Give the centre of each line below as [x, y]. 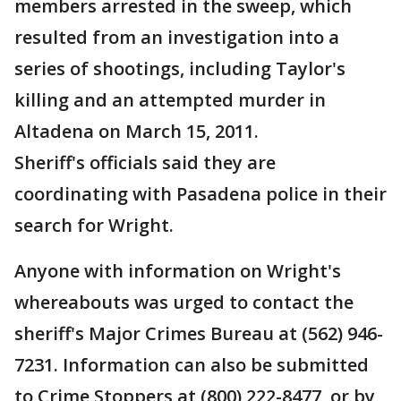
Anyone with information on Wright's [178, 271]
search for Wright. [94, 225]
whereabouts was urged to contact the [184, 302]
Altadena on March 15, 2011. [137, 131]
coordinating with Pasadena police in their [200, 194]
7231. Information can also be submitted [192, 365]
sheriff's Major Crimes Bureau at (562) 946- [199, 333]
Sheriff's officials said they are [145, 162]
